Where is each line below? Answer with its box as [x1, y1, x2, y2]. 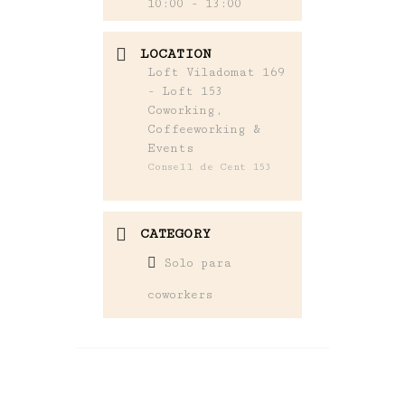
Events [147, 140, 194, 155]
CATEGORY [140, 225, 211, 241]
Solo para [164, 255, 231, 270]
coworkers [147, 287, 213, 302]
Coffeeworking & [147, 121, 260, 137]
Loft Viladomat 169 [147, 64, 284, 80]
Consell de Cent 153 [147, 160, 271, 173]
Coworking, [147, 102, 222, 118]
